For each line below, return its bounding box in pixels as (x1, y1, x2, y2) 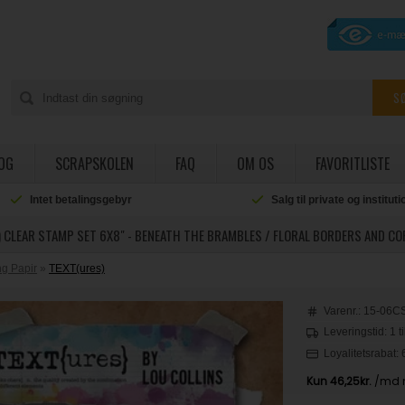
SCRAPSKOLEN (54, 153, 134, 174)
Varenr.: (324, 305, 364, 317)
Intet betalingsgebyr (30, 193, 133, 206)
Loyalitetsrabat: (324, 346, 402, 360)
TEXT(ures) (49, 262, 106, 275)
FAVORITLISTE (315, 153, 390, 174)
